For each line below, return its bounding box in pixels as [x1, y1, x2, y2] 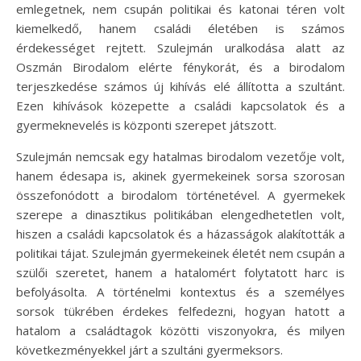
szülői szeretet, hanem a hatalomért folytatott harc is [16, 264, 345, 280]
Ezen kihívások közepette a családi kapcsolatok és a [16, 98, 345, 114]
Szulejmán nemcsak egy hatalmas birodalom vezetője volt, [16, 148, 345, 164]
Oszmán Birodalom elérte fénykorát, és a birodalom [16, 59, 345, 75]
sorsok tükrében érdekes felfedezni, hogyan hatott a [16, 303, 345, 319]
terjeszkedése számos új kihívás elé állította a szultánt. [16, 78, 345, 94]
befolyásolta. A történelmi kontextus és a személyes [16, 284, 345, 300]
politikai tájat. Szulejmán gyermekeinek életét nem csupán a [16, 245, 345, 261]
